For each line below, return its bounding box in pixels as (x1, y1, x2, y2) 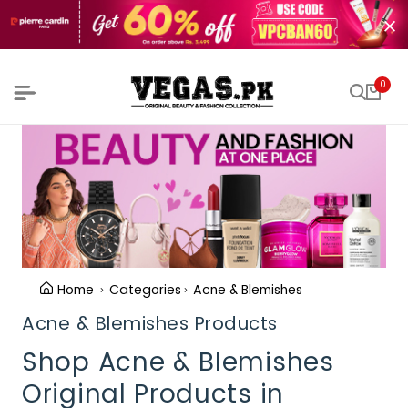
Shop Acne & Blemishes (22, 343, 334, 380)
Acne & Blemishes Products (22, 310, 278, 336)
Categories (109, 280, 181, 299)
